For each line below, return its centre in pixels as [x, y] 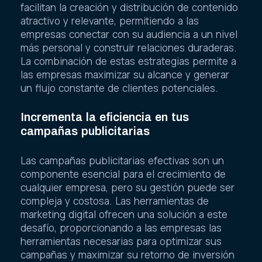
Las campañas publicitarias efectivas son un [122, 160]
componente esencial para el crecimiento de [123, 174]
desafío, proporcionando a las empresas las [121, 227]
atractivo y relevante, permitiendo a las [110, 20]
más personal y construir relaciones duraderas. [129, 47]
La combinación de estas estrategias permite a [128, 61]
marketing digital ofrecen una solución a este [124, 214]
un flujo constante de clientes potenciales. [119, 88]
